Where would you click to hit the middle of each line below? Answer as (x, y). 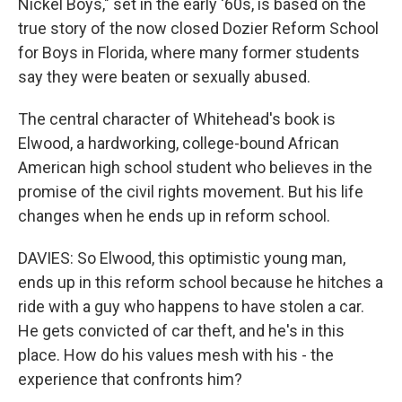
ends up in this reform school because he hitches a (201, 282)
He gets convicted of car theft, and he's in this (181, 331)
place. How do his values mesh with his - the (176, 355)
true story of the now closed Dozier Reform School (198, 28)
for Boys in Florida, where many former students (189, 52)
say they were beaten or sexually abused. (164, 77)
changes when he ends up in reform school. (174, 216)
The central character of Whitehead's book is (177, 119)
